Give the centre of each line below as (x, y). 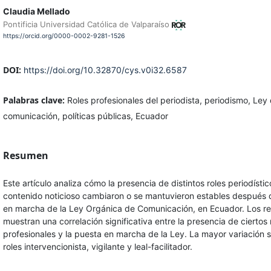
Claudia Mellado (36, 11)
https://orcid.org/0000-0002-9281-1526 (64, 36)
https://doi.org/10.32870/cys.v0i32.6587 (105, 70)
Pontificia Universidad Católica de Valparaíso (87, 24)
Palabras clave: (35, 100)
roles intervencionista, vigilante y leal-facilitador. (97, 246)
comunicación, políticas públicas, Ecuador (85, 116)
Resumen (25, 155)
